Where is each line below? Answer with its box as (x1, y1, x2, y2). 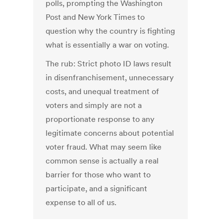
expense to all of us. (46, 197, 117, 208)
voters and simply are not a (46, 100, 142, 111)
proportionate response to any (46, 114, 155, 124)
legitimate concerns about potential (46, 128, 174, 138)
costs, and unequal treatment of (46, 86, 160, 97)
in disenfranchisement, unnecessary (46, 72, 174, 83)
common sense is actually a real (46, 156, 159, 166)
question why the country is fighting (46, 26, 175, 36)
